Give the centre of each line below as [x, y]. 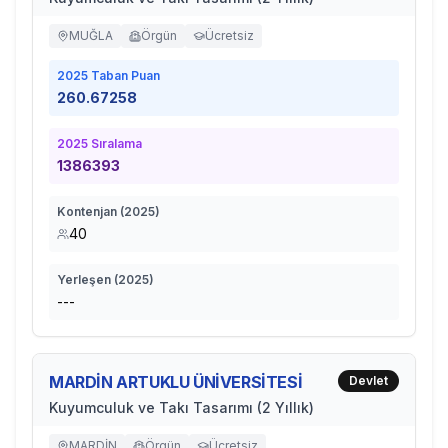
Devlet [368, 380]
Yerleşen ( [87, 279]
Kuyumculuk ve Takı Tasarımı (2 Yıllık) [181, 407]
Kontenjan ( [90, 211]
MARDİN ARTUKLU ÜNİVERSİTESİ [176, 382]
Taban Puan [124, 75]
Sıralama [115, 143]
